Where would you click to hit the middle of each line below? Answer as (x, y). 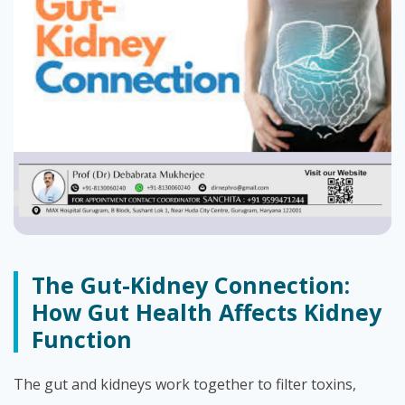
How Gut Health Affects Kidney (207, 312)
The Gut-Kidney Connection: (191, 285)
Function (82, 339)
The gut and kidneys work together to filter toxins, (185, 384)
